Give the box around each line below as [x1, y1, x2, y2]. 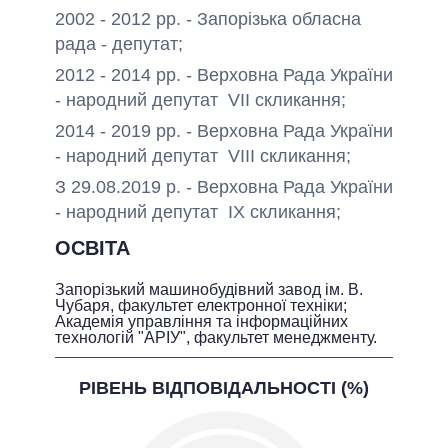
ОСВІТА [55, 237, 130, 260]
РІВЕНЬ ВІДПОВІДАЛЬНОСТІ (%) [79, 378, 369, 399]
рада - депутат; [55, 33, 183, 55]
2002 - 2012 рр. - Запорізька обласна [55, 8, 361, 30]
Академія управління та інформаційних [55, 313, 348, 331]
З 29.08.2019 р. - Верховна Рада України [55, 176, 393, 198]
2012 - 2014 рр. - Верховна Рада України [55, 64, 393, 86]
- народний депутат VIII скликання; [55, 145, 351, 167]
